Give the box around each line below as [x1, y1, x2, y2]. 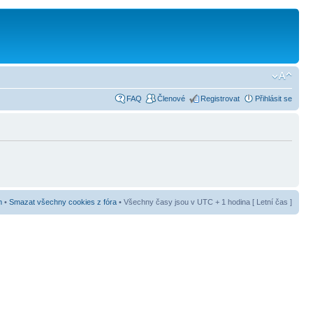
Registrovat [201, 94, 240, 103]
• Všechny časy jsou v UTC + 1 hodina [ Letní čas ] [117, 197, 292, 206]
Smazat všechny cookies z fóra [9, 197, 117, 206]
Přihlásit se [255, 94, 292, 103]
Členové [157, 94, 185, 103]
